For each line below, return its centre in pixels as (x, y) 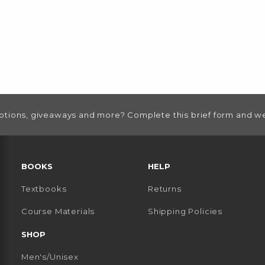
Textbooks (44, 188)
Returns (165, 188)
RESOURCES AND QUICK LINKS (76, 149)
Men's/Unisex (50, 257)
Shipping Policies (185, 211)
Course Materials (58, 211)
